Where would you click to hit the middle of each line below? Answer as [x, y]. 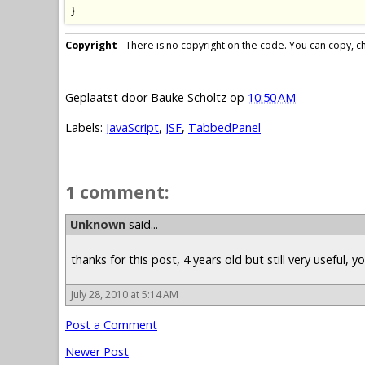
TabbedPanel [224, 128]
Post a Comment [111, 325]
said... [142, 224]
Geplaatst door [108, 97]
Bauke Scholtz [189, 97]
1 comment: [117, 192]
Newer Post [97, 352]
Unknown [98, 224]
